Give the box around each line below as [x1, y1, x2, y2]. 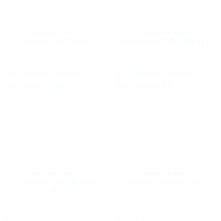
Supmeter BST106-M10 [18, 177, 95, 187]
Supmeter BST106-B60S [124, 177, 205, 187]
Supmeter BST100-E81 [20, 37, 93, 47]
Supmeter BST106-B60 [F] [120, 37, 209, 47]
